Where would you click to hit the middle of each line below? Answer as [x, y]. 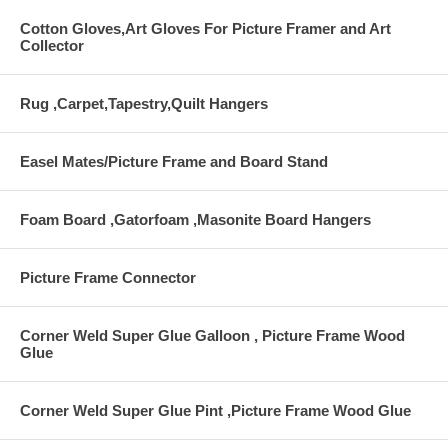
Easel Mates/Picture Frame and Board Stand [174, 161]
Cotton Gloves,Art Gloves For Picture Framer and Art [205, 28]
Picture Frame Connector [108, 277]
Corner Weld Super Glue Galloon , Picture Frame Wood [212, 335]
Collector [52, 45]
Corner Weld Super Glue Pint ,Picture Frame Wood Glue [215, 410]
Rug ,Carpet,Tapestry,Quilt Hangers [144, 103]
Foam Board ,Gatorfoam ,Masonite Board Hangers [195, 219]
